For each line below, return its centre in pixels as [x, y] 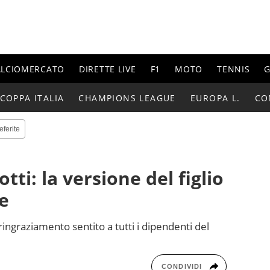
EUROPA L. [215, 98]
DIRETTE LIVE [108, 69]
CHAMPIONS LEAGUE [127, 98]
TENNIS [234, 69]
